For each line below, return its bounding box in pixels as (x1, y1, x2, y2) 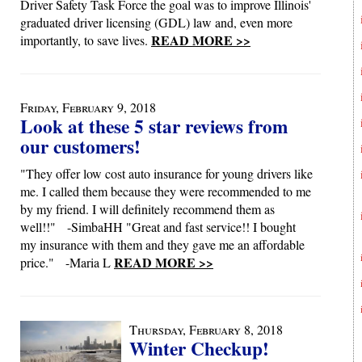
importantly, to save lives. (20, 32, 151, 48)
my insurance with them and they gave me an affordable (20, 236, 305, 253)
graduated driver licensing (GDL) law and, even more (20, 14, 293, 31)
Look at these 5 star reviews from (20, 112, 288, 140)
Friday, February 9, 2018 (20, 99, 156, 116)
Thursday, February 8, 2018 (129, 321, 283, 338)
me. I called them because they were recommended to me (20, 183, 311, 200)
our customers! (20, 133, 141, 160)
